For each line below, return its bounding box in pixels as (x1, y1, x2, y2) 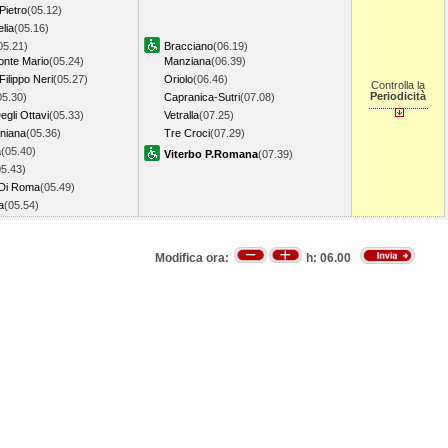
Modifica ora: (155, 251, 232, 266)
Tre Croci (164, 127, 210, 139)
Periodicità (370, 90, 426, 102)
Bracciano (164, 40, 213, 52)
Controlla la (371, 79, 425, 91)
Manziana (164, 55, 211, 67)
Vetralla (164, 109, 199, 121)
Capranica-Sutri (164, 91, 240, 103)
